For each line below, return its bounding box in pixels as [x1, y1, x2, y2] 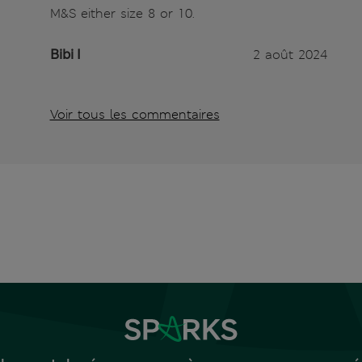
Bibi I [49, 46, 81, 64]
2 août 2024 [252, 46, 327, 64]
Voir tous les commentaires [49, 106, 220, 124]
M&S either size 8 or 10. [49, 5, 195, 23]
